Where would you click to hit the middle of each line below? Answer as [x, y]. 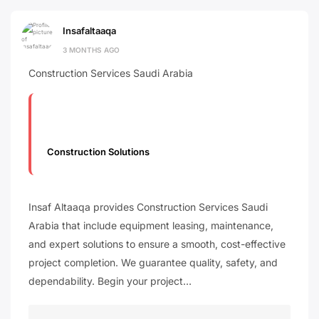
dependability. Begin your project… [110, 281]
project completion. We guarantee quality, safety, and [153, 262]
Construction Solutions [99, 152]
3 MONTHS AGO [91, 49]
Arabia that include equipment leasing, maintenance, [151, 225]
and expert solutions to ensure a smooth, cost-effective [157, 244]
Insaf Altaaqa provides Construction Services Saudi [148, 206]
